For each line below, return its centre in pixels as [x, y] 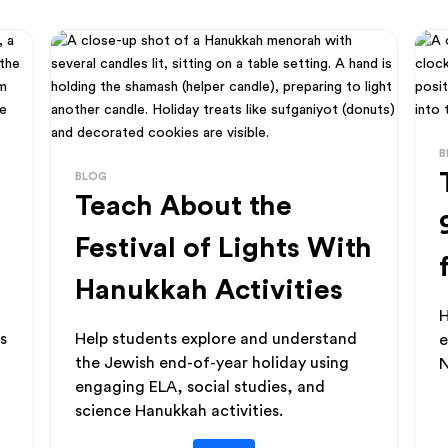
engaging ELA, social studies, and [200, 387]
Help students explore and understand [216, 339]
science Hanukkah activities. [179, 411]
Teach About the [184, 206]
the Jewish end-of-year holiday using [212, 363]
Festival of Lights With [224, 248]
